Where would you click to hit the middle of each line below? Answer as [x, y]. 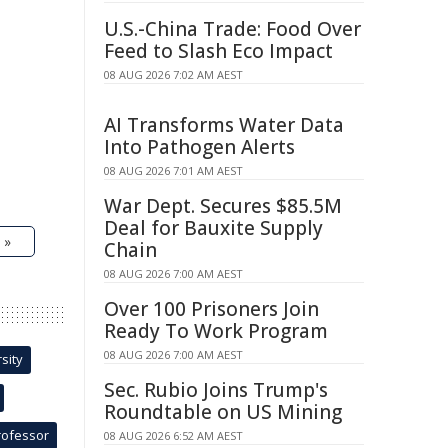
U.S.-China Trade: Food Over [232, 29]
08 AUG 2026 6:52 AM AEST [173, 435]
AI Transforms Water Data [224, 125]
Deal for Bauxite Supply [213, 228]
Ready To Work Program [216, 331]
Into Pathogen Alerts [199, 147]
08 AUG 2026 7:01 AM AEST [173, 170]
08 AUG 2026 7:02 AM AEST [173, 74]
